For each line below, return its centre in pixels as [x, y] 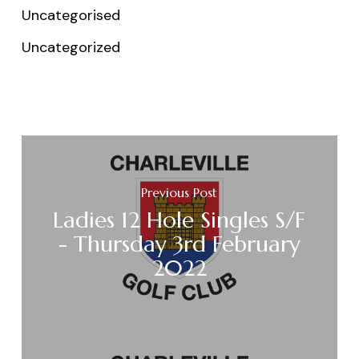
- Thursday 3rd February [179, 244]
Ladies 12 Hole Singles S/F [179, 220]
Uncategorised [71, 15]
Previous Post [179, 193]
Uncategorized [71, 47]
